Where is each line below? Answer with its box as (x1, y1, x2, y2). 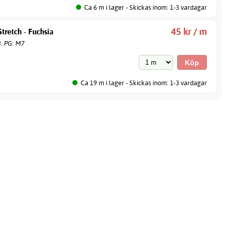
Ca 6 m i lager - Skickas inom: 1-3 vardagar (84, 3, 207, 11)
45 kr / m (171, 25, 207, 37)
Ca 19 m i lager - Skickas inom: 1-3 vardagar (81, 78, 207, 87)
